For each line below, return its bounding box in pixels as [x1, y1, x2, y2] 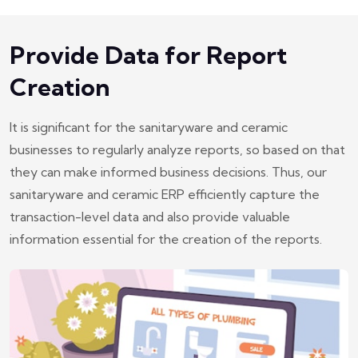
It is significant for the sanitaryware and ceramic [10, 118, 288, 135]
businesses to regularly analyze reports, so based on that [10, 141, 345, 157]
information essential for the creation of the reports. [10, 230, 322, 247]
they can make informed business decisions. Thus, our [10, 163, 327, 180]
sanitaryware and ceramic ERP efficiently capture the [10, 185, 320, 202]
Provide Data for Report [10, 39, 287, 70]
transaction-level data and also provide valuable [10, 208, 290, 225]
